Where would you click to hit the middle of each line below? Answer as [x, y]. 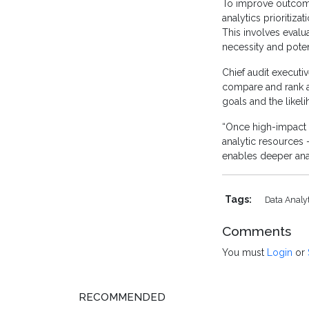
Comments [257, 231]
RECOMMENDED [122, 298]
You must [245, 253]
